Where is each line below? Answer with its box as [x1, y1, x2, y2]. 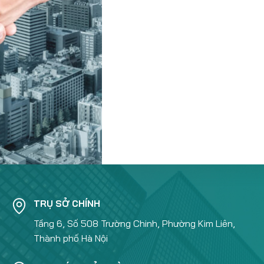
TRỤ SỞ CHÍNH [33, 198, 100, 209]
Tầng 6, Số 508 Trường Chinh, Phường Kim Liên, [33, 217, 235, 229]
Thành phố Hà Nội [33, 232, 108, 244]
